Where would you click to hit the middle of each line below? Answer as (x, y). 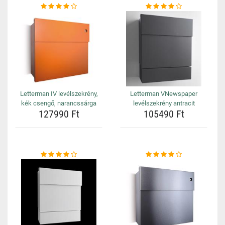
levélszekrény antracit (164, 103)
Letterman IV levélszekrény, (59, 94)
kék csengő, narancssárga (59, 103)
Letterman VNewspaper (164, 94)
